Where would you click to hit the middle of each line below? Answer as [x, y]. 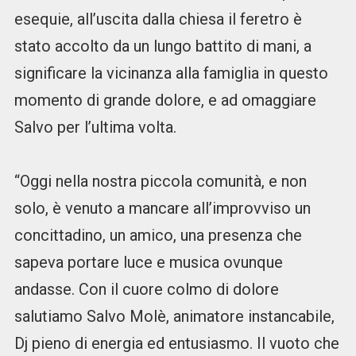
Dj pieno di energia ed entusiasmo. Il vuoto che [176, 344]
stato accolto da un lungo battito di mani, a [163, 46]
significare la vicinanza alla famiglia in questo [171, 74]
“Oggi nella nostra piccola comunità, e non [160, 182]
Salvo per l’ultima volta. [95, 128]
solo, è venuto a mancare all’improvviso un [162, 209]
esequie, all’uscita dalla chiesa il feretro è [158, 19]
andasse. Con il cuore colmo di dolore [146, 290]
